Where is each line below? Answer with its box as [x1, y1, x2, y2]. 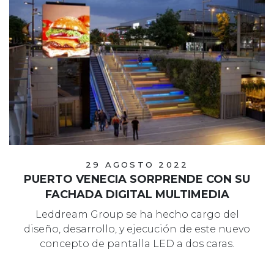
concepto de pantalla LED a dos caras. [40, 238, 234, 250]
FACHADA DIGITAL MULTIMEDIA [45, 188, 229, 202]
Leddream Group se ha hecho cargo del [35, 209, 239, 221]
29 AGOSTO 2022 [85, 160, 189, 170]
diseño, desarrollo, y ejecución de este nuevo [24, 223, 250, 235]
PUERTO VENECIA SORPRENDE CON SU [24, 172, 250, 187]
